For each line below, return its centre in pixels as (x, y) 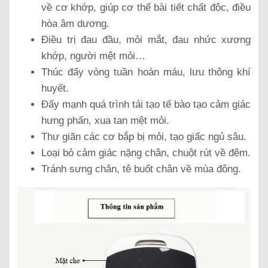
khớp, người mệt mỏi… (93, 56)
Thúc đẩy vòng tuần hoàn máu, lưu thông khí (146, 72)
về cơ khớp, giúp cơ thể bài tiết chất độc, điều (146, 8)
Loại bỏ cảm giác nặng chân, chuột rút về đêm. (146, 153)
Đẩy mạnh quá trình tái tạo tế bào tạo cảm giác (146, 105)
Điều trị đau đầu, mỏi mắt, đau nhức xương (146, 40)
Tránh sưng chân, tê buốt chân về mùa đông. (141, 169)
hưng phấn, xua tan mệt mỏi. (105, 121)
